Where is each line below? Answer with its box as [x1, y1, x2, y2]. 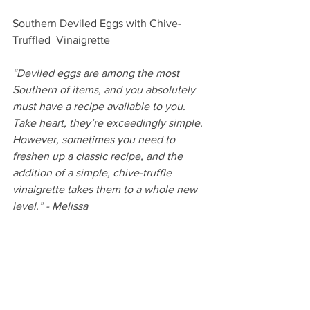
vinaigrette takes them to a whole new [12, 183, 200, 195]
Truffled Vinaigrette [12, 33, 110, 46]
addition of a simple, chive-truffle [12, 166, 174, 179]
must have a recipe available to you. [12, 100, 188, 112]
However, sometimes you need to [12, 133, 178, 145]
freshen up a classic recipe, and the [12, 149, 185, 162]
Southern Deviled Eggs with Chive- [12, 17, 181, 29]
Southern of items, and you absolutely [12, 83, 198, 95]
